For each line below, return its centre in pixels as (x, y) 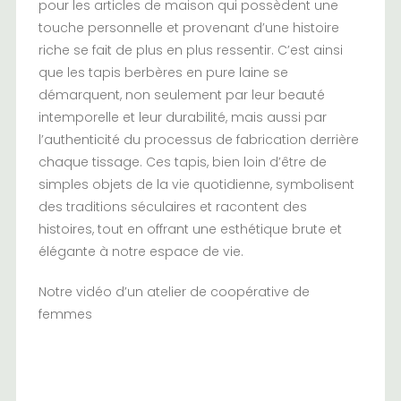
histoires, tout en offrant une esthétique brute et (190, 229)
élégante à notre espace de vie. (141, 252)
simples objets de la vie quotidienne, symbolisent (196, 184)
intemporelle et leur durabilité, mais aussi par (182, 117)
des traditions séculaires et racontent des (172, 207)
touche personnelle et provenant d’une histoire (188, 28)
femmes (65, 314)
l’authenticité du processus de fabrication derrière (198, 140)
